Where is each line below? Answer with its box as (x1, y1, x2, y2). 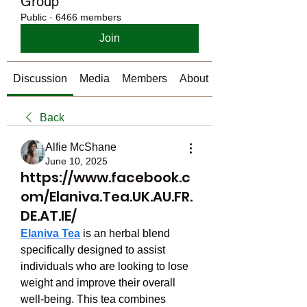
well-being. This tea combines (21, 293, 166, 305)
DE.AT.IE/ (21, 206, 77, 225)
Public (21, 12, 47, 23)
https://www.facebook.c (21, 168, 191, 187)
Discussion (13, 73, 67, 84)
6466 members (56, 12, 121, 23)
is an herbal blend (80, 228, 170, 239)
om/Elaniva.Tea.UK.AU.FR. (21, 187, 193, 206)
